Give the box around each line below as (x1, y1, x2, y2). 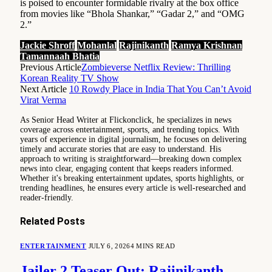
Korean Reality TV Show (20, 72, 119, 83)
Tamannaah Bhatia (20, 50, 100, 61)
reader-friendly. (20, 192, 73, 202)
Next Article (20, 83, 69, 94)
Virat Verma (20, 94, 66, 105)
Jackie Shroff (20, 39, 75, 50)
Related (20, 215, 57, 227)
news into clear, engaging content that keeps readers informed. (20, 163, 234, 173)
